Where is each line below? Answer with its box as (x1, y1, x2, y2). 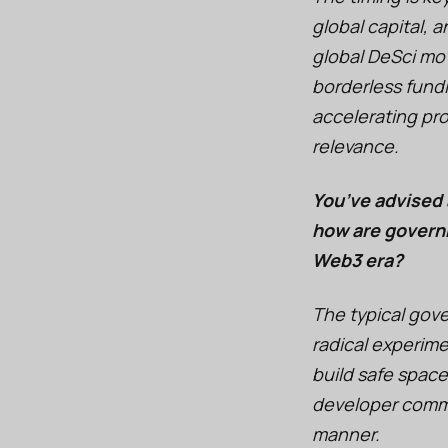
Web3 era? (312, 247, 403, 272)
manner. (312, 421, 380, 446)
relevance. (312, 133, 399, 158)
